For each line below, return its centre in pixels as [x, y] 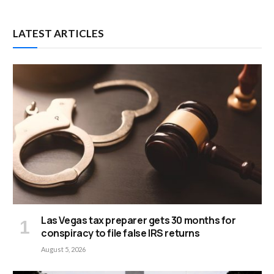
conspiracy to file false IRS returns [120, 233]
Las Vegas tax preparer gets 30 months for [139, 220]
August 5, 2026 [63, 249]
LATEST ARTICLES [58, 33]
